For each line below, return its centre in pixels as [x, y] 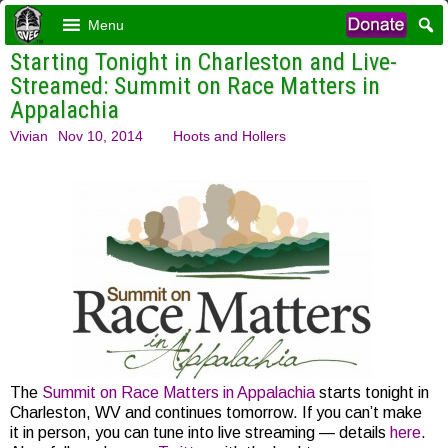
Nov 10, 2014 [100, 136]
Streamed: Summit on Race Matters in [195, 86]
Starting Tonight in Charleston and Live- [203, 62]
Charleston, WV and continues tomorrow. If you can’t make [216, 412]
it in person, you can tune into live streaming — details [200, 432]
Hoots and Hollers [229, 136]
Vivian [29, 136]
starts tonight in [372, 392]
